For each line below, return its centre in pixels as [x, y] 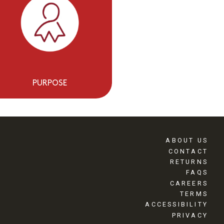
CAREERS [189, 183]
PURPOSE [49, 83]
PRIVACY [190, 215]
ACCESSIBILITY [176, 204]
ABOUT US [187, 140]
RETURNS [189, 161]
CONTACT [188, 151]
